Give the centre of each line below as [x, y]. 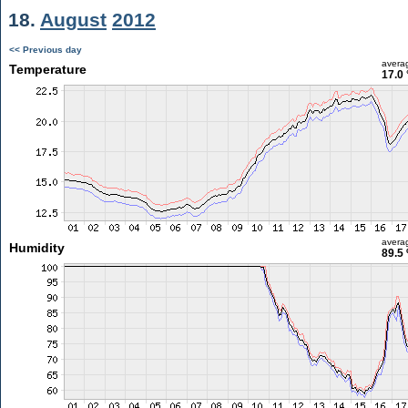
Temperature [47, 69]
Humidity [36, 248]
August [73, 20]
